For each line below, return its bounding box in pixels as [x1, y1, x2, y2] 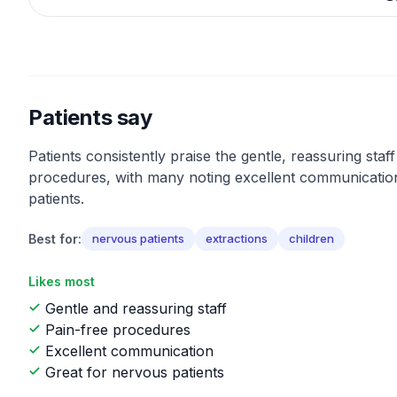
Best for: [28, 231, 82, 246]
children [289, 231, 334, 245]
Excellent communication [41, 342, 214, 360]
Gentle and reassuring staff [41, 300, 227, 317]
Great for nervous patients [41, 363, 224, 381]
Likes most [28, 274, 95, 289]
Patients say [28, 105, 152, 130]
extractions [206, 231, 268, 245]
